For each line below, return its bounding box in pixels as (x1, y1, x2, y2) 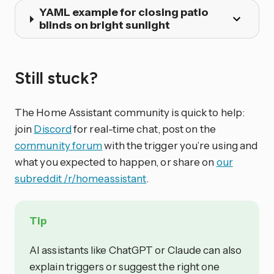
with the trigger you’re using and (102, 138, 258, 152)
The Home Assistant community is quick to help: (15, 105, 245, 119)
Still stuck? (15, 68, 102, 88)
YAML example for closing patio (39, 6, 209, 20)
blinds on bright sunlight (39, 18, 170, 32)
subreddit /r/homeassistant (15, 171, 147, 185)
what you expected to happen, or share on (15, 155, 217, 168)
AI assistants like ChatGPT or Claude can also (29, 243, 242, 257)
